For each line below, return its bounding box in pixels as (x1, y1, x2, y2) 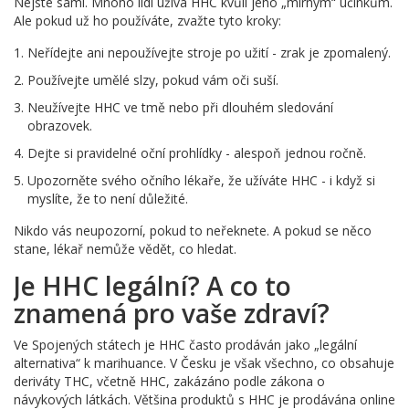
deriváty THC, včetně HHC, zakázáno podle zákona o (14, 372, 325, 390)
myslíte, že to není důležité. (27, 189, 188, 207)
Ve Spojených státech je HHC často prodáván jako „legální (14, 335, 357, 353)
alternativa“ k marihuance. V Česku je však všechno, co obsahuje (14, 353, 394, 372)
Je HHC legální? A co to (14, 267, 291, 303)
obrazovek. (27, 116, 92, 134)
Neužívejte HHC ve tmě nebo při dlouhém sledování (27, 98, 333, 116)
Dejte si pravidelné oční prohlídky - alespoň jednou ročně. (27, 143, 366, 162)
